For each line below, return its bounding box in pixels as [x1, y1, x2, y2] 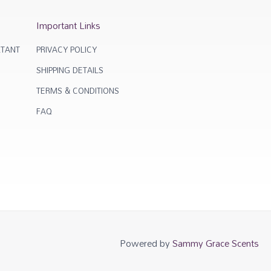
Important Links [36, 16, 101, 35]
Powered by [120, 234, 172, 253]
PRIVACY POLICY [36, 42, 97, 58]
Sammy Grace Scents [172, 234, 259, 253]
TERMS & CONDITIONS [36, 83, 120, 99]
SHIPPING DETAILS [36, 62, 104, 79]
